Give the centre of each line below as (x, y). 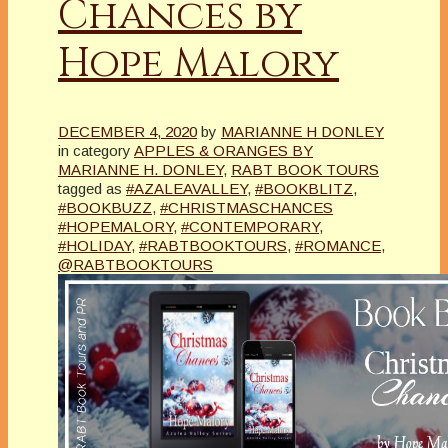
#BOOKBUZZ (105, 207)
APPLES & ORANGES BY (223, 150)
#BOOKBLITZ (304, 188)
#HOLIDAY (94, 245)
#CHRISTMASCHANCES (246, 207)
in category (94, 150)
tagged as (90, 188)
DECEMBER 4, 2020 (127, 131)
